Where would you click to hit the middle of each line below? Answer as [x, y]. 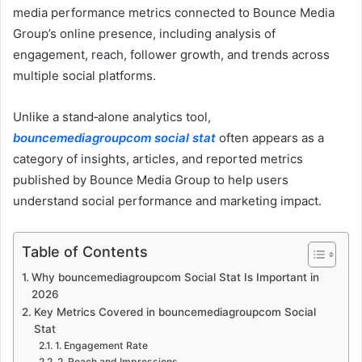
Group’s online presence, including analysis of [144, 33]
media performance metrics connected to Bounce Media [174, 12]
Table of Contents [85, 251]
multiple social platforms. [84, 75]
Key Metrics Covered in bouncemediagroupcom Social [175, 311]
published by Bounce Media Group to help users [151, 179]
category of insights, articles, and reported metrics [158, 158]
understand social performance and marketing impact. [167, 200]
